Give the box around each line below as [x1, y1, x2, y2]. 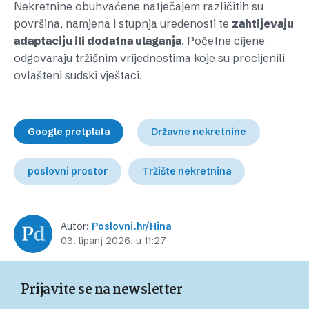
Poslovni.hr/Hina [92, 220, 171, 232]
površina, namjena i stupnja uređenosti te [14, 17, 232, 30]
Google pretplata [28, 126, 110, 138]
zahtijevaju [232, 17, 294, 30]
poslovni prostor [28, 165, 108, 177]
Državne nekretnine [151, 126, 246, 138]
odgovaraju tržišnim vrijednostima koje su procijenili [14, 51, 285, 65]
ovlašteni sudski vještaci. [14, 68, 142, 82]
